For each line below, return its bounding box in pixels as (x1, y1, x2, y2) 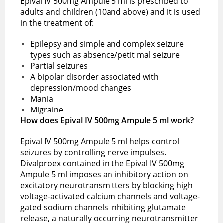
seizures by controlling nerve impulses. (20, 146, 167, 158)
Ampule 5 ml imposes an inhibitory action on (20, 168, 189, 180)
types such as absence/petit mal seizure (30, 49, 180, 60)
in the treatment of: (20, 17, 94, 28)
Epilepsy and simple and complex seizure (30, 38, 184, 49)
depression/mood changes (30, 82, 132, 93)
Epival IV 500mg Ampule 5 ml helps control (20, 135, 180, 147)
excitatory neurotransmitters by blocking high (20, 179, 193, 191)
